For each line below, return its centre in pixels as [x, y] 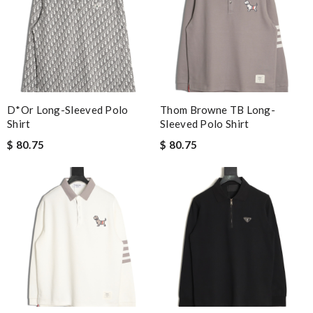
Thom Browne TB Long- [218, 110]
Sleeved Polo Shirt [205, 124]
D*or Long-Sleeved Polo [68, 110]
